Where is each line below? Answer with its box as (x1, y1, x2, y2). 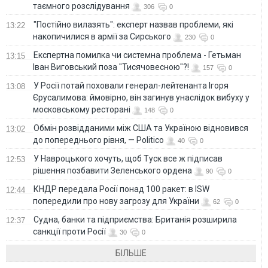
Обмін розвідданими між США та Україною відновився (33, 123, 248, 133)
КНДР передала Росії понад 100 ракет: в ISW (33, 184, 209, 194)
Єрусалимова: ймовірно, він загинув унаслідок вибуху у (33, 92, 249, 102)
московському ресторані (33, 104, 130, 114)
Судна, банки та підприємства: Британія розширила (33, 214, 237, 224)
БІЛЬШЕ (115, 248, 147, 258)
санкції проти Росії (33, 226, 106, 236)
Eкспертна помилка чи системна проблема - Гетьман (33, 50, 241, 60)
